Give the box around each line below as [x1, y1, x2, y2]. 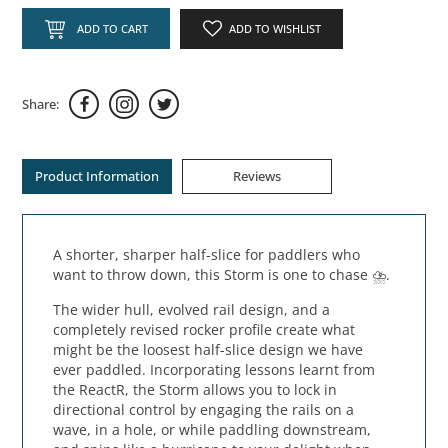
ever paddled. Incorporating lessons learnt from [53, 360, 376, 380]
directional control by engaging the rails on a [53, 400, 355, 420]
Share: [22, 94, 60, 113]
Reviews [233, 167, 282, 186]
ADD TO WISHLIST [228, 21, 321, 37]
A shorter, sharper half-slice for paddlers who [53, 245, 361, 265]
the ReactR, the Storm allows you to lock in [53, 380, 338, 400]
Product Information [35, 167, 160, 186]
